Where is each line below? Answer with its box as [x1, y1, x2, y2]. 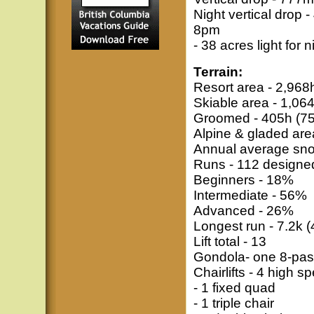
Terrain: [193, 64, 243, 79]
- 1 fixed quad [193, 280, 275, 295]
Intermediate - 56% [193, 188, 307, 203]
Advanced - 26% [193, 203, 294, 218]
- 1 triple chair [193, 296, 274, 310]
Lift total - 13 [193, 234, 266, 249]
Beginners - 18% [193, 172, 294, 187]
